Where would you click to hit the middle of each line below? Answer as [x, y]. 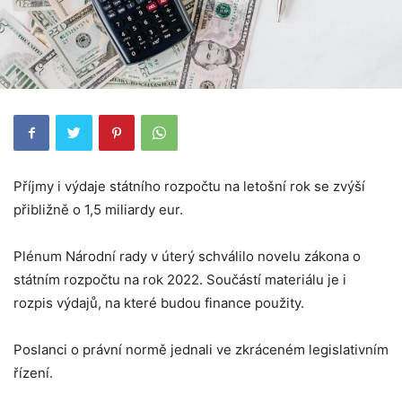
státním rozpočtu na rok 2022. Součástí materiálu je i [180, 279]
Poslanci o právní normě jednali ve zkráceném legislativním [201, 349]
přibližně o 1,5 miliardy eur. [98, 209]
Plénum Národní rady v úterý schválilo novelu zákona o [187, 256]
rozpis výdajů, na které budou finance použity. [159, 302]
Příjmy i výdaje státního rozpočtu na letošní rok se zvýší [189, 186]
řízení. [33, 372]
